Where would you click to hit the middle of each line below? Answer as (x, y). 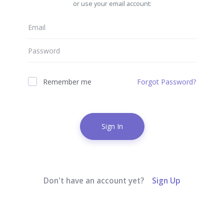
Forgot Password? (166, 82)
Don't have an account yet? (95, 181)
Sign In (112, 126)
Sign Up (166, 181)
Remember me (67, 82)
